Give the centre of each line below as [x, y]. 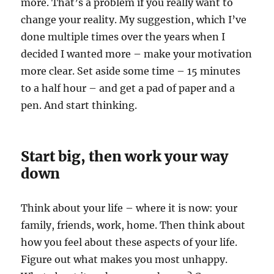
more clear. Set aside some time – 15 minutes [131, 71]
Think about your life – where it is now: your [129, 208]
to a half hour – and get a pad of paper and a [128, 88]
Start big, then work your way [125, 156]
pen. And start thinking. [79, 105]
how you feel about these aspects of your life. [129, 242]
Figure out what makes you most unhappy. [124, 259]
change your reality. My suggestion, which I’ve [134, 19]
